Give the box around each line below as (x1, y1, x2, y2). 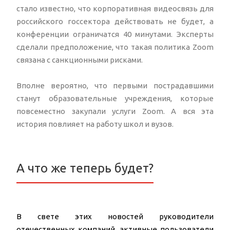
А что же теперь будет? (16, 161, 154, 176)
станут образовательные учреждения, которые (16, 94, 214, 103)
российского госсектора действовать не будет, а (16, 17, 214, 26)
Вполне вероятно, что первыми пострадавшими (16, 81, 214, 90)
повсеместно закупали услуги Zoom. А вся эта (16, 107, 214, 116)
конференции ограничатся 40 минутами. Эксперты (16, 30, 214, 39)
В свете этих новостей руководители (16, 212, 214, 221)
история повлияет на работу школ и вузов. (16, 120, 175, 129)
